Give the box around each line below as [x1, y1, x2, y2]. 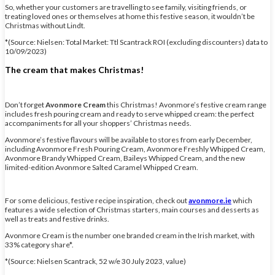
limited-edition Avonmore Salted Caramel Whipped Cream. [5, 163, 198, 172]
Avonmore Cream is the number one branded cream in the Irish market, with [5, 231, 255, 241]
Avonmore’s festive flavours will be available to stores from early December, [5, 135, 252, 145]
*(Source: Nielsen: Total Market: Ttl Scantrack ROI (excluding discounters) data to [5, 37, 268, 47]
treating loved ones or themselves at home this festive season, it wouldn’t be [5, 11, 255, 21]
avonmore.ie [188, 196, 231, 206]
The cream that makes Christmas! [5, 64, 144, 75]
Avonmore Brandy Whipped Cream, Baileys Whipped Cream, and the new [5, 153, 245, 163]
